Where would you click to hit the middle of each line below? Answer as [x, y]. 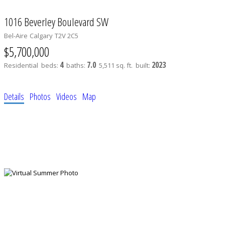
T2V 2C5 [67, 36]
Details [14, 96]
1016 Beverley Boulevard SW [56, 22]
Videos [67, 96]
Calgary [41, 36]
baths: [77, 65]
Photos [40, 96]
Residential [21, 65]
